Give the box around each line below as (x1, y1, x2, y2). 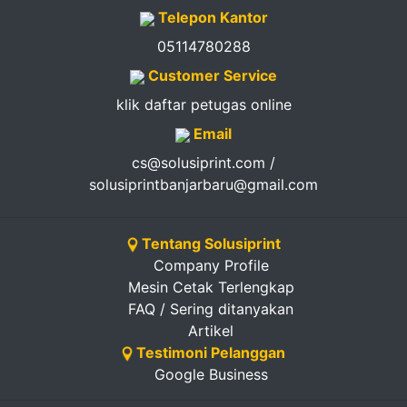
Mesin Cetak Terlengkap (127, 278, 294, 296)
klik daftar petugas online (115, 95, 292, 114)
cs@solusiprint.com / (132, 154, 275, 172)
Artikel (188, 322, 233, 340)
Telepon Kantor (154, 8, 268, 26)
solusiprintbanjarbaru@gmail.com (89, 175, 318, 194)
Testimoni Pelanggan (133, 343, 285, 362)
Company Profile (153, 256, 269, 274)
